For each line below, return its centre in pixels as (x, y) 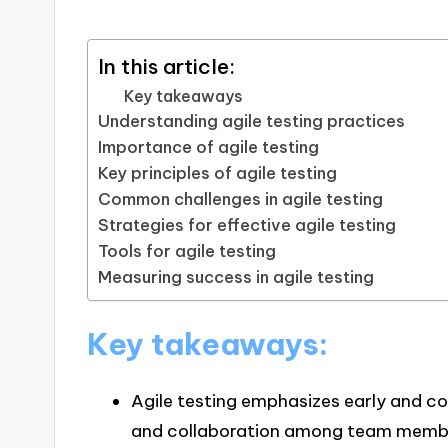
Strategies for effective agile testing (247, 225)
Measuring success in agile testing (236, 277)
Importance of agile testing (209, 147)
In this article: (167, 66)
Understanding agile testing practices (252, 121)
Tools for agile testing (187, 251)
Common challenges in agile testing (241, 199)
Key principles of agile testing (218, 173)
